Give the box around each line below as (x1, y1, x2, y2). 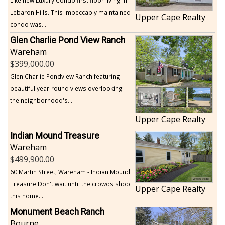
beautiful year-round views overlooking (10, 84, 123, 92)
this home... (10, 191, 43, 200)
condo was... (10, 20, 46, 28)
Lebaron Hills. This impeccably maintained (10, 8, 131, 16)
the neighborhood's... (10, 96, 72, 104)
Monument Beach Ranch (10, 206, 104, 217)
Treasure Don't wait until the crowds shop (10, 179, 130, 188)
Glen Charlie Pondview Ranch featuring (10, 72, 120, 80)
